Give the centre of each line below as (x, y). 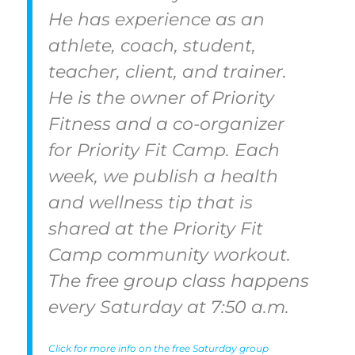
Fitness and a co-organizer (166, 123)
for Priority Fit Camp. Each (164, 149)
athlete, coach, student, (152, 45)
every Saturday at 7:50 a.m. (171, 306)
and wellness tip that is (150, 202)
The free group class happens (178, 280)
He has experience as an (156, 19)
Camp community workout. (169, 254)
